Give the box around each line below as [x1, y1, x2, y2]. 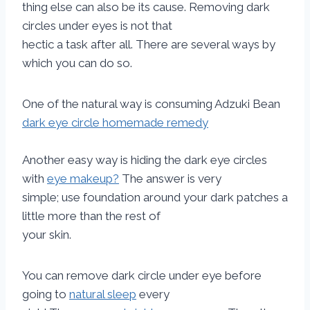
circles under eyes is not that [22, 19, 172, 33]
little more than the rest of [22, 209, 161, 223]
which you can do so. [22, 56, 132, 70]
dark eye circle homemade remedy [22, 116, 208, 129]
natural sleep [69, 287, 136, 301]
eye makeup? [47, 172, 119, 185]
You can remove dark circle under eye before [22, 268, 262, 282]
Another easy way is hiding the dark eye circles [22, 153, 267, 167]
